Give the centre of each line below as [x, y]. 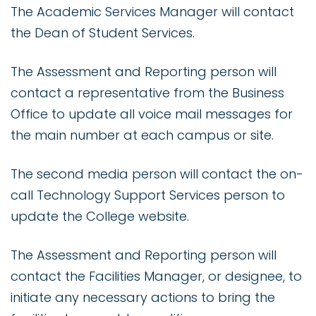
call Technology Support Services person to [148, 195]
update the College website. [100, 217]
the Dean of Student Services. [103, 33]
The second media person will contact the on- [157, 174]
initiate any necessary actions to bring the [143, 298]
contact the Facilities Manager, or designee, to [156, 276]
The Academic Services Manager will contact [152, 12]
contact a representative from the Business [147, 93]
